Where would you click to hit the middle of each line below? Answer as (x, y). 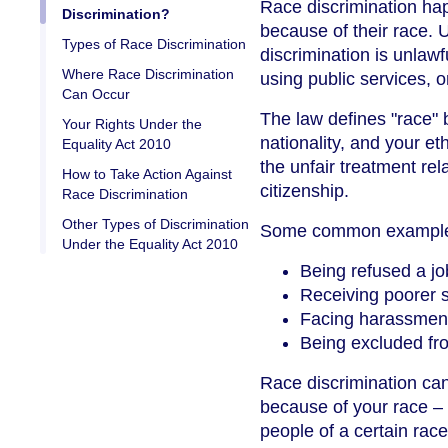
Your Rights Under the (132, 124)
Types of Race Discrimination (154, 44)
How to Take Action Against (147, 174)
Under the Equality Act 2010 (150, 244)
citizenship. (304, 191)
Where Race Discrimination (148, 74)
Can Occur (96, 94)
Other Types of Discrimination (155, 224)
